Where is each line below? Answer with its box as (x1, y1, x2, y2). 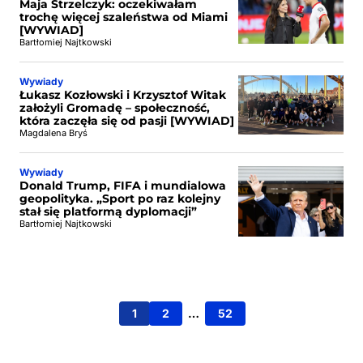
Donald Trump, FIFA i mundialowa (19, 178, 226, 193)
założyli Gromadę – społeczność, (19, 100, 210, 115)
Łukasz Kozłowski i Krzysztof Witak (19, 88, 226, 102)
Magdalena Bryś (19, 127, 88, 139)
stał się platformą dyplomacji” (19, 204, 197, 219)
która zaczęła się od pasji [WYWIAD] (19, 113, 234, 128)
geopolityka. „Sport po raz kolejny (19, 191, 220, 206)
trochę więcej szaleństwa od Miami (19, 10, 228, 24)
